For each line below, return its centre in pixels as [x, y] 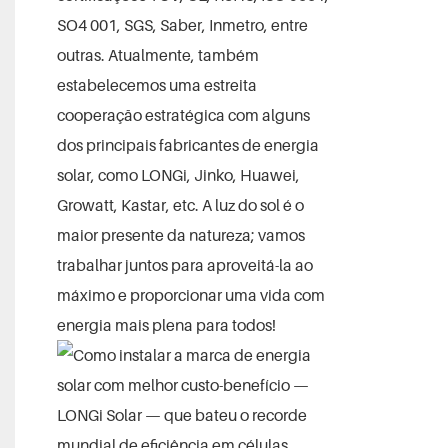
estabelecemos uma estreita [156, 84]
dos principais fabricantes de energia [187, 144]
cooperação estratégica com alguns [183, 114]
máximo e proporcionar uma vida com [190, 294]
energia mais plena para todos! [166, 324]
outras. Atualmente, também [157, 54]
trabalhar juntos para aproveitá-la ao [184, 264]
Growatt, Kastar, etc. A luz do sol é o [180, 204]
